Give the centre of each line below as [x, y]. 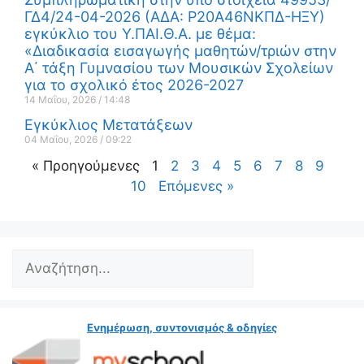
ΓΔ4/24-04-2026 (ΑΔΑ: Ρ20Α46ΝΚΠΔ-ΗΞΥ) [175, 17]
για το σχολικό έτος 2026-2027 [134, 85]
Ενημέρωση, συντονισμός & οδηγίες [182, 328]
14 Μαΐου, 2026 [61, 100]
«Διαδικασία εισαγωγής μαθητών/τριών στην [180, 51]
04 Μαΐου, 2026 [62, 140]
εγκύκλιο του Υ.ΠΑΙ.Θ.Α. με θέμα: [140, 34]
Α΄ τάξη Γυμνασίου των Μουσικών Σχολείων [179, 68]
